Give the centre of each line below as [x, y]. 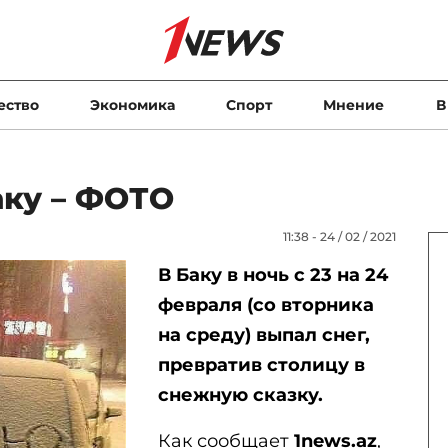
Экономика [132, 105]
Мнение [354, 105]
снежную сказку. [240, 395]
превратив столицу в [261, 365]
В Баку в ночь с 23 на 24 [272, 275]
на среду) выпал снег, [263, 335]
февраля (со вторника [265, 305]
